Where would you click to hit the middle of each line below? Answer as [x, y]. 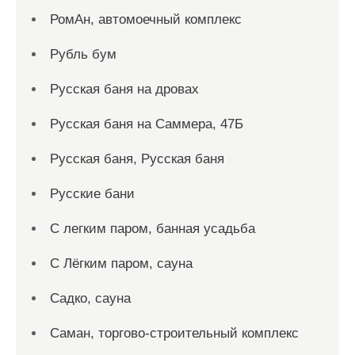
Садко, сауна [90, 298]
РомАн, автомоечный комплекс [146, 19]
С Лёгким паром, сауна [121, 263]
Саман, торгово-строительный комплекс [174, 333]
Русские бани [92, 194]
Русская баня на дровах [124, 89]
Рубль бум [83, 54]
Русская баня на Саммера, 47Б [147, 124]
